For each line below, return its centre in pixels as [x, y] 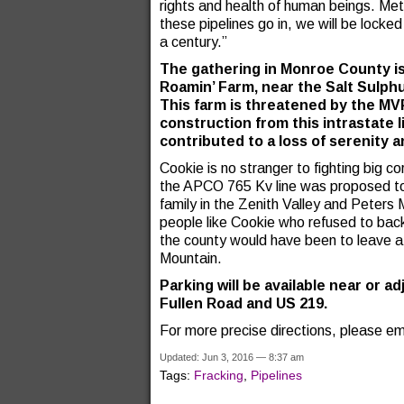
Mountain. [191, 258]
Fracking [219, 375]
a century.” [193, 42]
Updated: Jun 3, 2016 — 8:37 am [232, 357]
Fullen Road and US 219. [243, 303]
